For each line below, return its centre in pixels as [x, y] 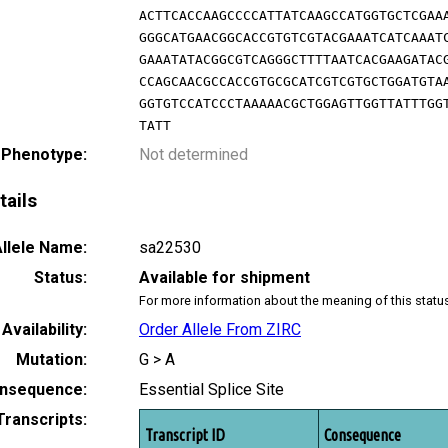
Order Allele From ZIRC [220, 330]
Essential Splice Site [211, 390]
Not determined [193, 154]
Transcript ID [185, 435]
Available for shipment [224, 278]
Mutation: [51, 360]
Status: [60, 278]
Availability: [44, 330]
